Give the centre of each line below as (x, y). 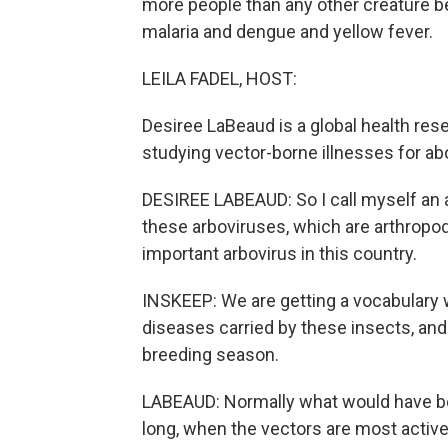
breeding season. (210, 354)
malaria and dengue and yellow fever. (287, 31)
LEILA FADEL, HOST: (219, 78)
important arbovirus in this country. (279, 253)
